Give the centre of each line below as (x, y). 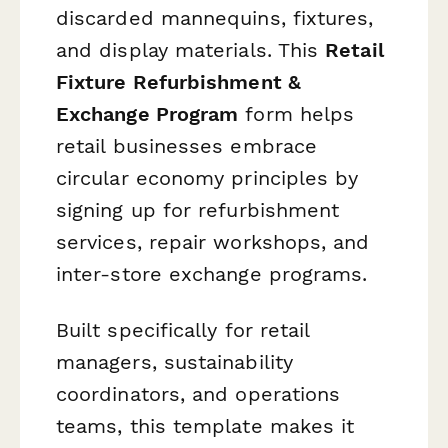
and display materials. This (191, 50)
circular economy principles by (207, 178)
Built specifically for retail (183, 329)
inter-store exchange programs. (212, 274)
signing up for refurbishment (198, 210)
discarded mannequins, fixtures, (215, 18)
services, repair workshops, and (213, 242)
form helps (296, 114)
